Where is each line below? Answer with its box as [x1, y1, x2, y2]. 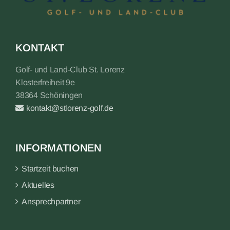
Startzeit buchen [22, 164, 79, 174]
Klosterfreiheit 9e [15, 78, 75, 87]
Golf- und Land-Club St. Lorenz [15, 65, 125, 74]
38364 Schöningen [15, 91, 83, 100]
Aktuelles [22, 181, 54, 190]
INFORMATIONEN [15, 142, 101, 154]
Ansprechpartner [22, 197, 81, 206]
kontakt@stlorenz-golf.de [26, 104, 114, 113]
